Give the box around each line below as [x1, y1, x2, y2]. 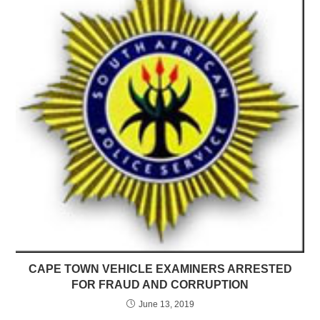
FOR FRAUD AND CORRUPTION [71, 278, 249, 291]
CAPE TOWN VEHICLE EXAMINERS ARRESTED [28, 262, 292, 275]
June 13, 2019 [138, 299, 194, 309]
